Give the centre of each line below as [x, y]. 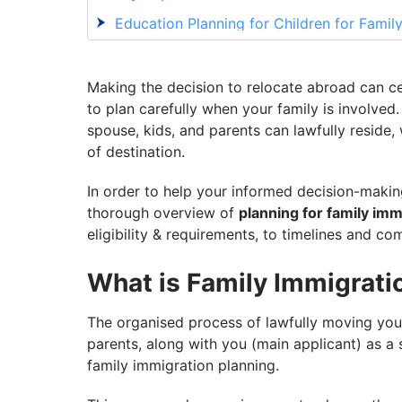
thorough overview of [163, 213]
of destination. [136, 152]
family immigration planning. [183, 366]
